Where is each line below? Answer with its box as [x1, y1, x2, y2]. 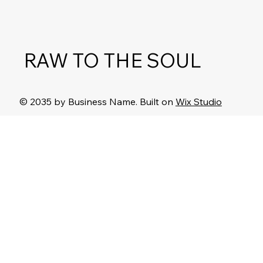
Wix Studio [175, 95, 222, 107]
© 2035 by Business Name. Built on [19, 95, 176, 107]
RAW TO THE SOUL [23, 47, 202, 72]
